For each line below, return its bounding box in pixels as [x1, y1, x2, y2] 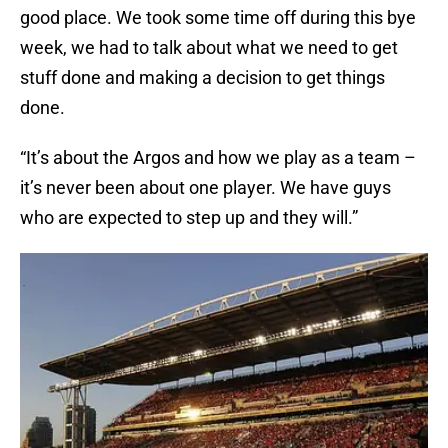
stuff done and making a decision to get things [20, 67, 385, 89]
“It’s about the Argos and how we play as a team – [20, 147, 416, 169]
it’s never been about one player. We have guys [20, 177, 391, 199]
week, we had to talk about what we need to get [20, 37, 398, 59]
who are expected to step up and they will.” [20, 207, 358, 229]
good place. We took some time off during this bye [20, 7, 416, 29]
